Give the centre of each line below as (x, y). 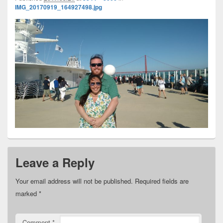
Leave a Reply (55, 162)
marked (27, 193)
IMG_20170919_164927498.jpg (58, 7)
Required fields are (162, 181)
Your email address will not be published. (74, 181)
